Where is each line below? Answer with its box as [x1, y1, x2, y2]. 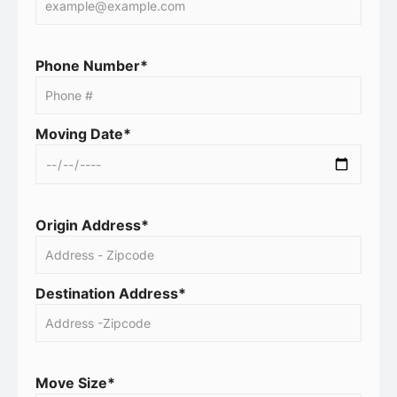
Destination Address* [35, 284, 186, 302]
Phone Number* [35, 57, 148, 74]
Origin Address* [35, 216, 149, 234]
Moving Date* [35, 125, 131, 143]
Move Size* [35, 374, 115, 392]
